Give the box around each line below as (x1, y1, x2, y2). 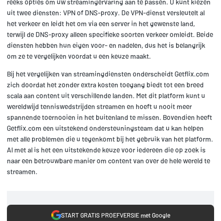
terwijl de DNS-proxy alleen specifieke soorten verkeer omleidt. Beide (7, 30, 213, 39)
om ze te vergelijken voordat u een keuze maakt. (7, 52, 151, 61)
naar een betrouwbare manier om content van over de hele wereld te (7, 156, 210, 165)
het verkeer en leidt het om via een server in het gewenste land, (7, 19, 195, 28)
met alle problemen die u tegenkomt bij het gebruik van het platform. (7, 135, 213, 144)
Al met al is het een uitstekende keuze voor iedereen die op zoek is (7, 146, 206, 154)
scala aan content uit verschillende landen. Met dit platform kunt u (7, 91, 205, 100)
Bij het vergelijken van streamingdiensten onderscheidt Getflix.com (7, 70, 209, 78)
